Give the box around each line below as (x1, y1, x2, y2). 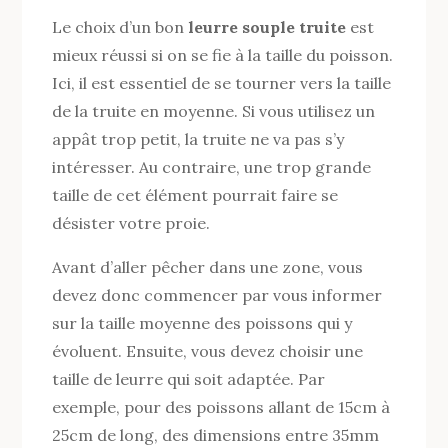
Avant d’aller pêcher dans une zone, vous (52, 256, 364, 277)
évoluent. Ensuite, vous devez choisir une (52, 340, 364, 361)
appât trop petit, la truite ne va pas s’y (52, 128, 345, 149)
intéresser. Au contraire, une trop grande (52, 156, 372, 177)
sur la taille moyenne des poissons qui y (52, 312, 353, 333)
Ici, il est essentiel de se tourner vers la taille (52, 72, 392, 93)
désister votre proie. (52, 212, 211, 233)
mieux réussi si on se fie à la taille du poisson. (52, 44, 394, 65)
